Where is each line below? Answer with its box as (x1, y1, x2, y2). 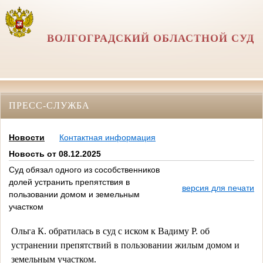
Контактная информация (59, 133, 156, 143)
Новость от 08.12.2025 (9, 149, 101, 159)
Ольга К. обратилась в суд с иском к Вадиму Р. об (11, 225, 210, 236)
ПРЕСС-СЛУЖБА (9, 100, 90, 110)
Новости (9, 133, 45, 143)
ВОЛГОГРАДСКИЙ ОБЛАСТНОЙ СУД (47, 32, 255, 44)
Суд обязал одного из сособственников (9, 165, 160, 175)
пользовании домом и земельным (9, 190, 140, 200)
